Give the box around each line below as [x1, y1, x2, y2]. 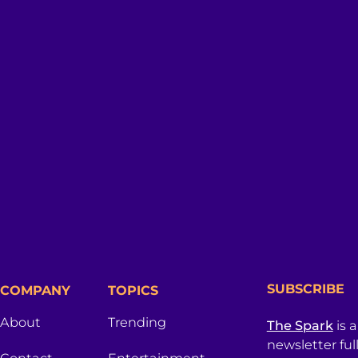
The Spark [266, 316, 333, 333]
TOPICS [108, 281, 159, 298]
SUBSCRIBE [266, 280, 344, 296]
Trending [108, 313, 167, 330]
